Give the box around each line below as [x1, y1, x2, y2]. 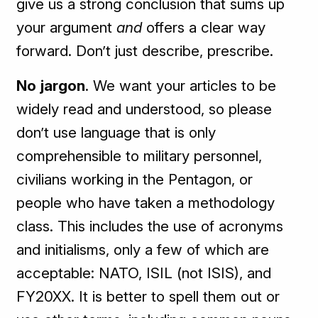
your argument [16, 18, 117, 37]
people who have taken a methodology [16, 194, 275, 212]
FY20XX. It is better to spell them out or [16, 287, 280, 306]
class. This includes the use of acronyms [16, 217, 284, 236]
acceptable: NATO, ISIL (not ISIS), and [16, 264, 272, 283]
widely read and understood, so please [16, 100, 273, 119]
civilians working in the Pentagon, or [16, 170, 253, 189]
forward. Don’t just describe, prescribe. [16, 42, 274, 60]
